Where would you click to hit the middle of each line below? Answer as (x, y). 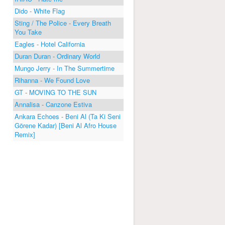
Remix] (25, 134)
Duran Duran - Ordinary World (57, 56)
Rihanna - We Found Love (52, 80)
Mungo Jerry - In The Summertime (65, 68)
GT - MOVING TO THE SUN (55, 92)
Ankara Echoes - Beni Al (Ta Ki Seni (68, 116)
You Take (28, 32)
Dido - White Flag (40, 11)
